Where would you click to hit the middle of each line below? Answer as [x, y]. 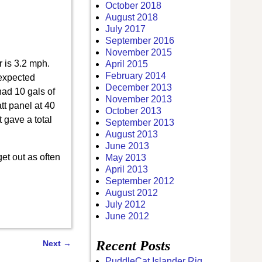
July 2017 [126, 29]
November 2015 [139, 52]
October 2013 [134, 111]
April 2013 [127, 169]
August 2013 [132, 134]
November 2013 [139, 99]
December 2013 [139, 87]
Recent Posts [133, 245]
